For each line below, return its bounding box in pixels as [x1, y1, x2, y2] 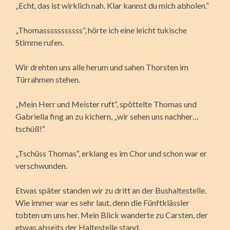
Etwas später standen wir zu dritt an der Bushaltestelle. [15, 185, 206, 195]
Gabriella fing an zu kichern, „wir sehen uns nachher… [15, 111, 199, 121]
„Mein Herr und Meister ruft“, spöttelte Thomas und [15, 99, 197, 109]
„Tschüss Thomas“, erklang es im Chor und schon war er [15, 148, 207, 158]
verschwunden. [15, 160, 67, 170]
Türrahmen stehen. [15, 74, 80, 84]
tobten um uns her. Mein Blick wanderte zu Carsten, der [15, 209, 208, 220]
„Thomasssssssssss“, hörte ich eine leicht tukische [15, 25, 187, 35]
